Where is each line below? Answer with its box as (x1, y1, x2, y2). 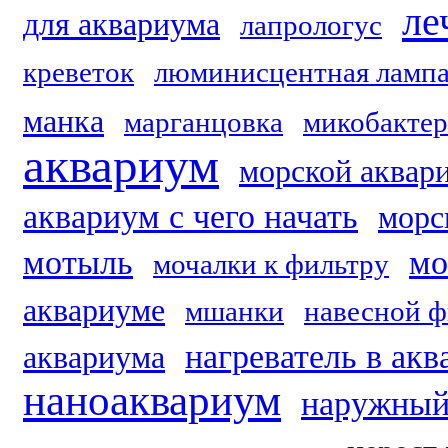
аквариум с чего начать (23, 198, 358, 235)
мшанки (185, 295, 284, 327)
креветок (23, 56, 134, 88)
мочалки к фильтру (153, 248, 389, 280)
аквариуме (23, 293, 165, 328)
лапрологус (240, 9, 382, 41)
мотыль (23, 244, 133, 281)
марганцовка (124, 106, 283, 138)
